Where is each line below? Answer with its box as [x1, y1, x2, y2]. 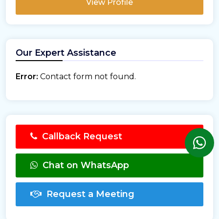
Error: [16, 72, 38, 82]
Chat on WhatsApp [43, 160, 129, 171]
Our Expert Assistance [16, 47, 116, 59]
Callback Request [42, 131, 122, 142]
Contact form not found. [38, 72, 136, 82]
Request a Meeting [46, 189, 134, 200]
